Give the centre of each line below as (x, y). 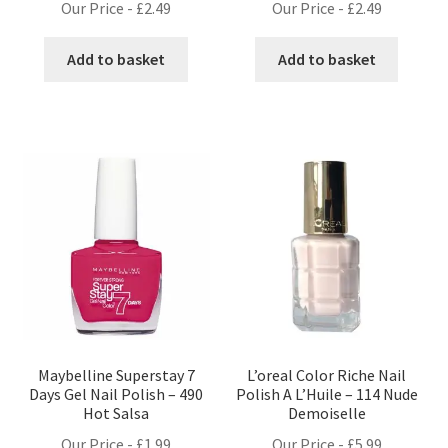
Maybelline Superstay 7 (116, 374)
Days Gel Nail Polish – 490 (116, 393)
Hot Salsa (116, 412)
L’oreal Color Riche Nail (327, 374)
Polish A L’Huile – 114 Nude (326, 393)
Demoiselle (326, 412)
